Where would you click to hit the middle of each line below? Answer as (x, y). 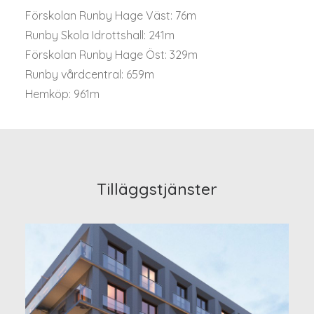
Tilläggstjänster (157, 189)
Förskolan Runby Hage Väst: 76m (111, 15)
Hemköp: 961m (62, 94)
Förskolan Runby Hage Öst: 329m (111, 55)
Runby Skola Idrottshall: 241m (100, 35)
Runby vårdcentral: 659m (90, 74)
